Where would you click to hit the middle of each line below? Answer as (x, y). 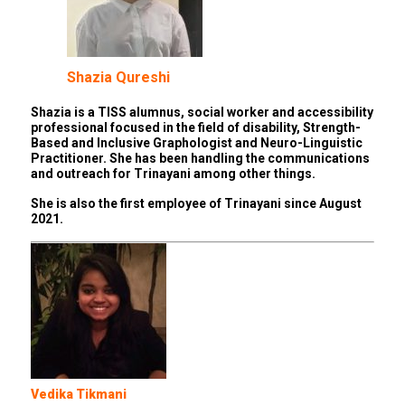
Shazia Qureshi (118, 78)
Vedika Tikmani (79, 395)
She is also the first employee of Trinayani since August (196, 204)
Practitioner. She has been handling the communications (200, 159)
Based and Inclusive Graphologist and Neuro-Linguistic (197, 143)
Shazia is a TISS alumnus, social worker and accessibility (202, 113)
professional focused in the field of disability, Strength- (196, 128)
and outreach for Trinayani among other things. (174, 174)
